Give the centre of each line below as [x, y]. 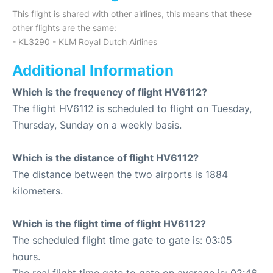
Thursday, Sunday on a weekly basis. [97, 125]
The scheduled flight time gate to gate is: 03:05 [122, 240]
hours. [26, 257]
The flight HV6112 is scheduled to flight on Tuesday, [132, 108]
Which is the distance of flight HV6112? [105, 158]
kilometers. [37, 191]
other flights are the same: [64, 28]
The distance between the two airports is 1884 [120, 174]
